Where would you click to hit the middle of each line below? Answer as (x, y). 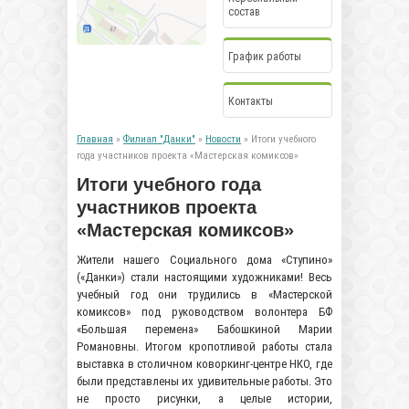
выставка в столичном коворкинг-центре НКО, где (204, 364)
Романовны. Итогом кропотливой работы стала (204, 346)
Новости (223, 139)
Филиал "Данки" (159, 139)
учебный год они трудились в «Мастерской (204, 294)
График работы (265, 57)
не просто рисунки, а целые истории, (204, 399)
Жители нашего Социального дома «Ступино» (204, 260)
